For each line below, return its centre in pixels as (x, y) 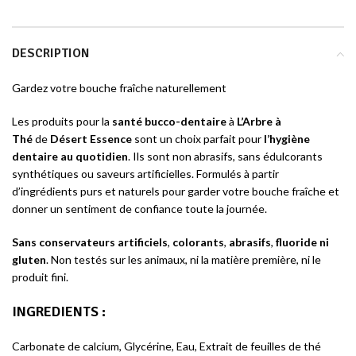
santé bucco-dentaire (169, 121)
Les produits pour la (62, 121)
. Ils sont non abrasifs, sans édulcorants (225, 156)
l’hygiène (286, 139)
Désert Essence (91, 139)
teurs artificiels (127, 242)
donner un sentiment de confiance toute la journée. (139, 209)
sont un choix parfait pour (197, 139)
